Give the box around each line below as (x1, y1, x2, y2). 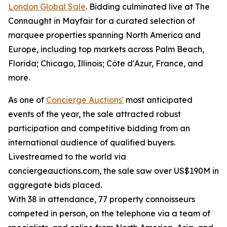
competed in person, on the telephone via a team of (8, 208, 210, 219)
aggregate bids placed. (8, 180, 102, 191)
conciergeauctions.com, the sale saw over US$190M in (8, 166, 219, 176)
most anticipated (124, 95, 193, 105)
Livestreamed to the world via (8, 152, 126, 162)
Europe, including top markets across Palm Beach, (8, 44, 204, 55)
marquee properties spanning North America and (8, 30, 201, 41)
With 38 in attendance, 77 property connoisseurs (8, 194, 195, 205)
